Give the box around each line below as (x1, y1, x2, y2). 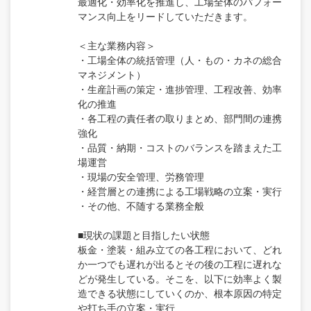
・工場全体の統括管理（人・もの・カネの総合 (78, 52, 282, 67)
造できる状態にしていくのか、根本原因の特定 (78, 285, 282, 300)
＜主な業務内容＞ (78, 37, 155, 52)
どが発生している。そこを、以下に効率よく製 (78, 271, 282, 285)
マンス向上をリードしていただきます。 (78, 8, 253, 23)
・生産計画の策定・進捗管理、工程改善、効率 (78, 81, 282, 96)
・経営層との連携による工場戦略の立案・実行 (78, 183, 282, 198)
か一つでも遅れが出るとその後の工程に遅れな (78, 256, 282, 271)
